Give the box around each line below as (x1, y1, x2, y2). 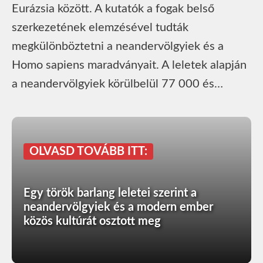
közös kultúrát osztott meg (23, 215, 161, 227)
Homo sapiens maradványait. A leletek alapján (12, 59, 247, 71)
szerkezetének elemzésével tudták (12, 21, 188, 33)
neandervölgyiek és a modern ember (23, 201, 213, 213)
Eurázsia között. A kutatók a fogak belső (12, 2, 214, 15)
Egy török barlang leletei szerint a (23, 187, 197, 199)
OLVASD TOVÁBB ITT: (29, 145, 147, 157)
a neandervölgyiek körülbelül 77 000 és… (12, 77, 223, 90)
